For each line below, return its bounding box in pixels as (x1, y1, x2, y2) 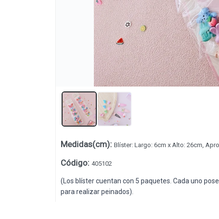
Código (60, 158, 88, 168)
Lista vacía (82, 148, 137, 162)
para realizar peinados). (60, 188, 133, 196)
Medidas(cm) (60, 139, 110, 150)
